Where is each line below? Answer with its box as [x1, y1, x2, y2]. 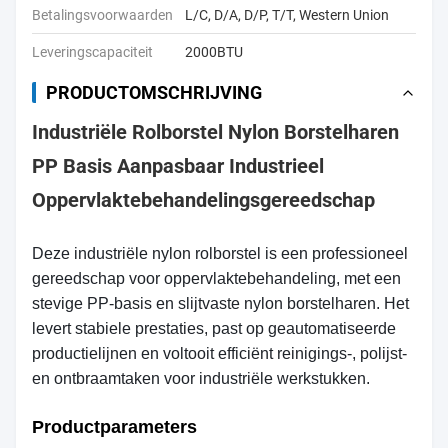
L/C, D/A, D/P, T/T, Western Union [185, 7, 389, 23]
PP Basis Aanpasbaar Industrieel [32, 154, 324, 178]
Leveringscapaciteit [32, 44, 153, 60]
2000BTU [185, 44, 243, 60]
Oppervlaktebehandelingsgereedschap [32, 188, 375, 212]
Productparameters [32, 417, 197, 437]
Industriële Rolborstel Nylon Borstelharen [32, 120, 399, 144]
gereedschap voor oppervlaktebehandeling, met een [32, 270, 401, 287]
